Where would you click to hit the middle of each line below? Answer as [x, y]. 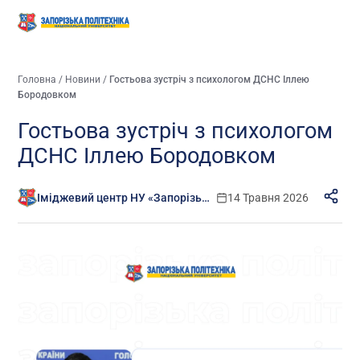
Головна [37, 80]
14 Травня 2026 [268, 198]
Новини [83, 80]
